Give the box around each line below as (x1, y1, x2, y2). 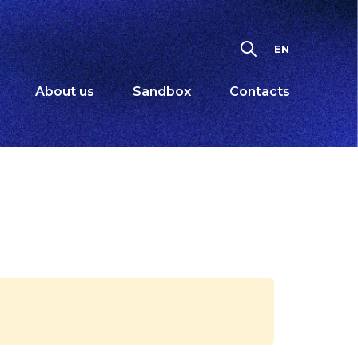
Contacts (229, 84, 290, 99)
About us (35, 84, 94, 99)
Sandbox (133, 84, 191, 99)
